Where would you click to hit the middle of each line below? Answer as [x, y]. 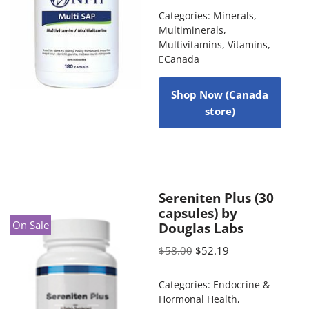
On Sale [31, 225]
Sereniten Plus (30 [216, 197]
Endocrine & [241, 285]
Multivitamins [190, 44]
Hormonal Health [198, 299]
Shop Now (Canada [220, 94]
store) [220, 111]
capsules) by [198, 212]
